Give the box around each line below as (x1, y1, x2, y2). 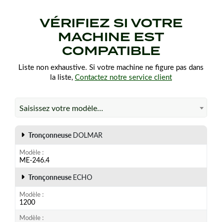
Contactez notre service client (75, 71, 172, 82)
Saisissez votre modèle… (19, 102, 103, 113)
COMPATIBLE (61, 42, 161, 59)
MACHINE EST (58, 28, 164, 46)
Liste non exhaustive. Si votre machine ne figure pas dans (18, 61, 204, 72)
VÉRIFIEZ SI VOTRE (39, 14, 183, 32)
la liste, (50, 71, 75, 82)
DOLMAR (73, 130, 103, 140)
